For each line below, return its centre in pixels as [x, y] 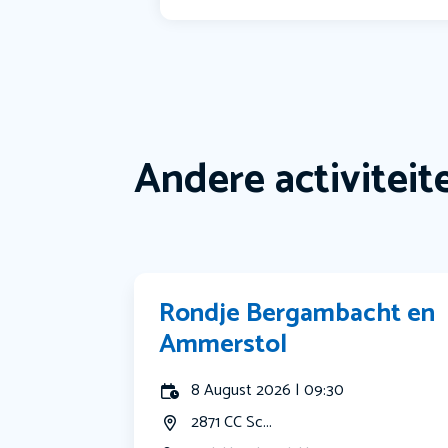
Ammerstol [223, 345]
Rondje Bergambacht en [297, 314]
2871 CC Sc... [232, 423]
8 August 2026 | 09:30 [268, 391]
